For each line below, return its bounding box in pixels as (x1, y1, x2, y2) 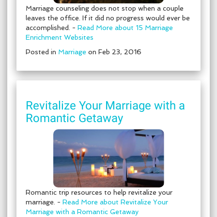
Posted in (26, 48, 58, 56)
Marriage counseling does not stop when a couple (26, 4, 184, 12)
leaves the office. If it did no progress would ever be (26, 14, 190, 22)
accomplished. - (26, 24, 77, 31)
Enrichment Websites (26, 33, 93, 41)
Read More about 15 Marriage (77, 24, 173, 31)
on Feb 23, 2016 (86, 48, 141, 56)
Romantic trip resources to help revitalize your (26, 188, 172, 196)
